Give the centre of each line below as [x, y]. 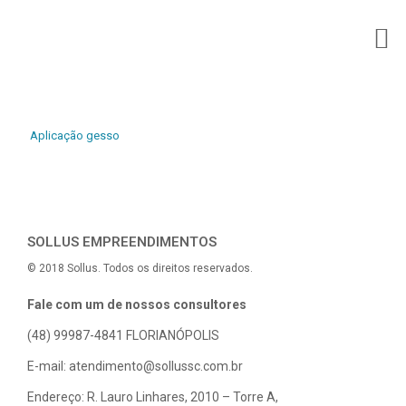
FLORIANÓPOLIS [171, 335]
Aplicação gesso [75, 135]
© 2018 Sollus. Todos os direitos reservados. [140, 268]
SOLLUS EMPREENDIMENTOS [122, 242]
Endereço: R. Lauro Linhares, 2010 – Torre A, [153, 397]
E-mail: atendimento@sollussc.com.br [135, 366]
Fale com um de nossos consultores [137, 304]
